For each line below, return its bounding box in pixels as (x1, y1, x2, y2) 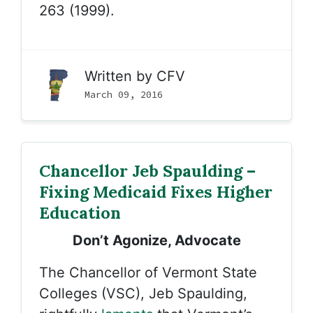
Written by (85, 68, 156, 85)
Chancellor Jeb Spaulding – (39, 160, 256, 181)
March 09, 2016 (85, 88, 163, 101)
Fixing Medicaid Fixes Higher (39, 181, 272, 202)
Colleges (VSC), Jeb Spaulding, (39, 285, 247, 302)
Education (39, 202, 121, 223)
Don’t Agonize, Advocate (72, 232, 241, 249)
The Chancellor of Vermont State (39, 264, 257, 281)
